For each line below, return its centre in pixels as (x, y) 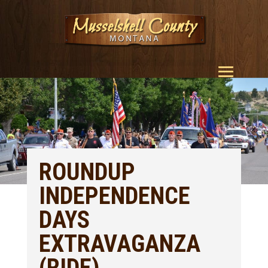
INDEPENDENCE (114, 196)
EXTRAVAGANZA (119, 244)
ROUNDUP (87, 172)
